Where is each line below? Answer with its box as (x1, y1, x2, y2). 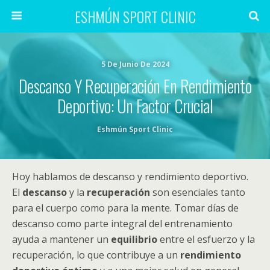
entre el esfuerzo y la (157, 233, 255, 246)
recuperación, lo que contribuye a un (12, 248, 180, 262)
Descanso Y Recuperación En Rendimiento (18, 74, 252, 98)
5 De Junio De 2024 (101, 59, 169, 69)
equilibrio (111, 233, 157, 246)
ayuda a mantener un (12, 233, 111, 246)
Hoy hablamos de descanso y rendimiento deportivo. (12, 170, 248, 183)
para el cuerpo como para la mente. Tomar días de (12, 201, 239, 215)
